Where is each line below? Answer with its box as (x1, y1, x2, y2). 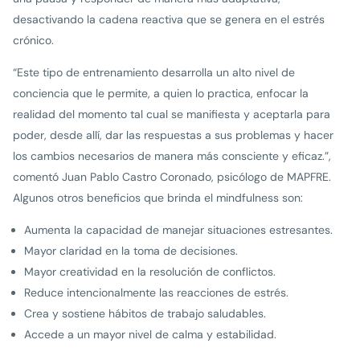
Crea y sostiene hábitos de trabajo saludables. (24, 306, 266, 321)
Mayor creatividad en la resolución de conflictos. (24, 264, 276, 280)
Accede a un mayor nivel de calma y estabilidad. (24, 327, 276, 342)
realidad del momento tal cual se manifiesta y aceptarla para (13, 107, 330, 122)
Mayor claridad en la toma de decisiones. (24, 243, 238, 259)
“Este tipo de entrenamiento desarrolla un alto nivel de (13, 65, 295, 80)
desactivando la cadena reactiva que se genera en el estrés (13, 12, 325, 27)
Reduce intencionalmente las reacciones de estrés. (24, 285, 288, 301)
